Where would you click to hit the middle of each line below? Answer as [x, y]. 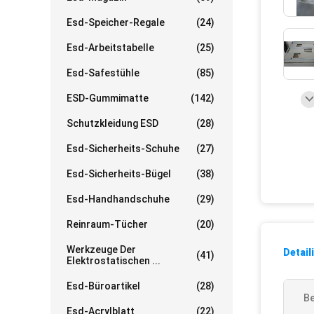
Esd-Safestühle [103, 73]
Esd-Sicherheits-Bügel [119, 174]
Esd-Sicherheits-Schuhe [123, 149]
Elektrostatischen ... [114, 261]
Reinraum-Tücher [107, 224]
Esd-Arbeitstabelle [110, 48]
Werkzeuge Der [101, 250]
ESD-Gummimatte [108, 98]
